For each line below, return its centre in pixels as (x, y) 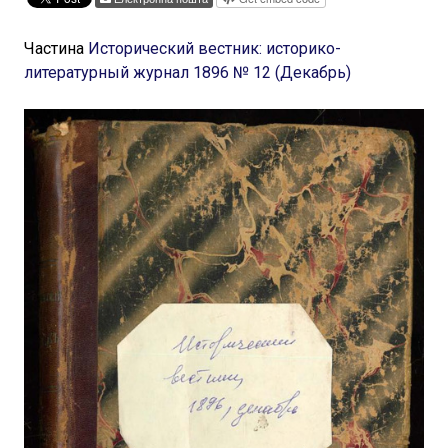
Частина (56, 48)
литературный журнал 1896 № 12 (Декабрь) (187, 72)
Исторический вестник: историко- (214, 48)
